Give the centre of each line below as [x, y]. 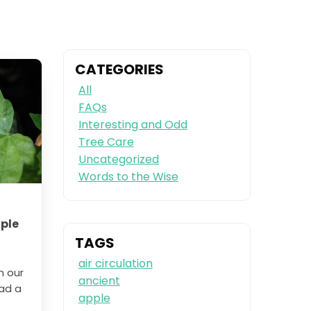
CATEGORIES [119, 70]
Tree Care [106, 142]
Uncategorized [118, 160]
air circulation [115, 263]
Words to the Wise [128, 177]
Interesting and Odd [133, 125]
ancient [99, 280]
